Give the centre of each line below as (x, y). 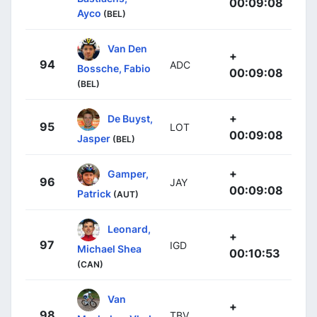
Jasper (94, 139)
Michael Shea (109, 249)
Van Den (127, 48)
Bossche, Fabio (114, 69)
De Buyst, (130, 118)
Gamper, (128, 173)
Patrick (94, 194)
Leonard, (129, 229)
